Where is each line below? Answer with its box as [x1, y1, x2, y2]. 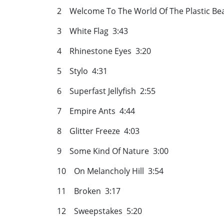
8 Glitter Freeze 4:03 [57, 125, 139, 137]
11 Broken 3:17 [57, 185, 120, 197]
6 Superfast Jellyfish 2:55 [57, 85, 155, 97]
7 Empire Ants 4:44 [57, 105, 135, 117]
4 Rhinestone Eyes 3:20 [57, 45, 151, 57]
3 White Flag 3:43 [57, 25, 128, 37]
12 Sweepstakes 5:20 [57, 205, 142, 217]
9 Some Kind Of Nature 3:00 [57, 145, 168, 157]
